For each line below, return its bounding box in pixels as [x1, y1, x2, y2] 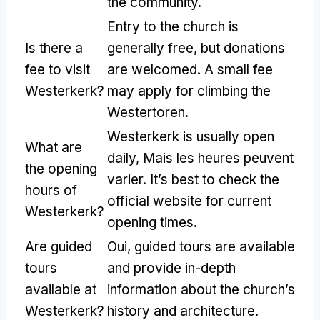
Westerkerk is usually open [107, 128, 274, 145]
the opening [25, 160, 97, 177]
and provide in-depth [107, 259, 236, 276]
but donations [201, 39, 285, 56]
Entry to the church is [107, 18, 239, 35]
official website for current [107, 192, 271, 209]
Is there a [25, 39, 83, 56]
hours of [25, 181, 77, 199]
